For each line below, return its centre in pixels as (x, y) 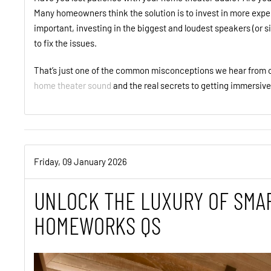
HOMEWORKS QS (97, 225)
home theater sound (73, 86)
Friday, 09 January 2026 (80, 162)
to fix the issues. (66, 43)
